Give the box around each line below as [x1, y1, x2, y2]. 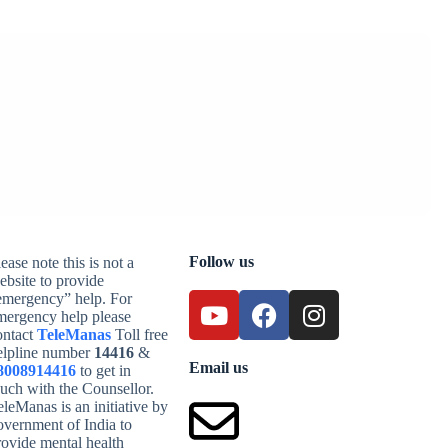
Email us [189, 359, 249, 376]
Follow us [189, 253, 255, 270]
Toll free [110, 326, 168, 343]
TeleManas [36, 326, 111, 343]
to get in [75, 362, 131, 379]
